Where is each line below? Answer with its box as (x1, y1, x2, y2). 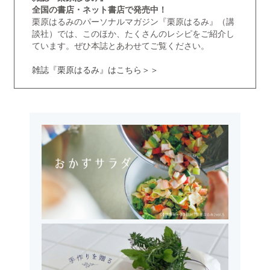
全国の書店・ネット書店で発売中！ (31, 4, 167, 14)
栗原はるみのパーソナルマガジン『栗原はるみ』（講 (31, 16, 234, 27)
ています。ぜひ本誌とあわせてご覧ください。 (31, 40, 209, 51)
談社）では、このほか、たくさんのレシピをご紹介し (31, 28, 234, 39)
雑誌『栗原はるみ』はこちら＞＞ (31, 64, 159, 75)
